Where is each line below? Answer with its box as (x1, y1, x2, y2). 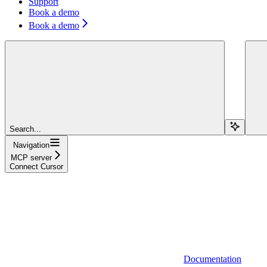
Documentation (184, 253, 241, 264)
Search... (10, 124, 41, 133)
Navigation (13, 140, 49, 150)
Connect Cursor (10, 162, 63, 171)
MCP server (10, 153, 52, 162)
